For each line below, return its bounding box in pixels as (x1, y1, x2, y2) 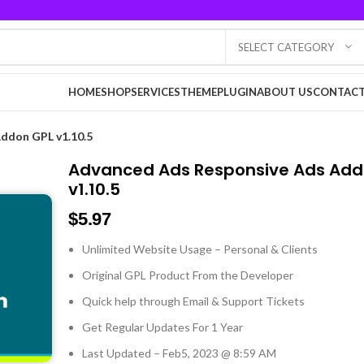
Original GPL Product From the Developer (82, 268, 294, 282)
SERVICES (131, 85, 180, 98)
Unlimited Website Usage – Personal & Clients (82, 242, 318, 256)
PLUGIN (217, 85, 257, 98)
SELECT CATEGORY (238, 40, 334, 54)
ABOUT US (257, 85, 313, 98)
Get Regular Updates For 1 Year (82, 320, 244, 334)
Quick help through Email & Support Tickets (82, 294, 305, 308)
